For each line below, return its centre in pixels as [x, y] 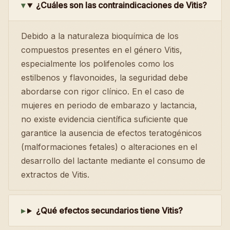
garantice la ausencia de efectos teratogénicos [111, 133]
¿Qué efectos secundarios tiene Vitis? [109, 211]
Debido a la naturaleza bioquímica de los [100, 36]
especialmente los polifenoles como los [98, 64]
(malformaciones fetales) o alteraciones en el [109, 147]
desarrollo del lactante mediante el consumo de [113, 161]
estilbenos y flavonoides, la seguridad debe [104, 78]
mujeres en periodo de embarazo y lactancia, [109, 106]
